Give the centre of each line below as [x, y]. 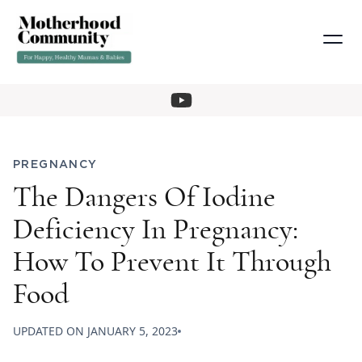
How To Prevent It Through [172, 262]
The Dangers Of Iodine [144, 198]
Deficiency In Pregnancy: [156, 230]
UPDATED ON [50, 331]
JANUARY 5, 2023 [133, 331]
